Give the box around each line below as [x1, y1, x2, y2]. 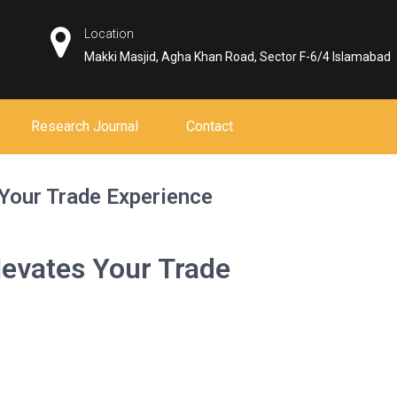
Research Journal [31, 118, 138, 135]
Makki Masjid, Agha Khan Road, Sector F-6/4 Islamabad [84, 50, 392, 64]
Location [84, 27, 135, 41]
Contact [186, 118, 233, 135]
